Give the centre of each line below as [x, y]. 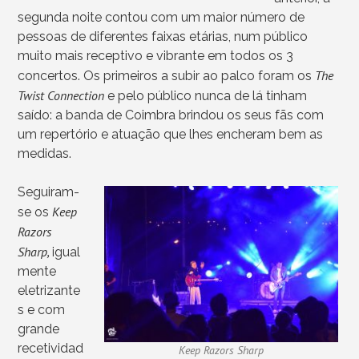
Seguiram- [49, 192]
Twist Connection [63, 95]
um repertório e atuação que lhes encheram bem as [171, 134]
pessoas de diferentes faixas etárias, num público [163, 36]
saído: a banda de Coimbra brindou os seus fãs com [171, 115]
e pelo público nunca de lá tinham [208, 95]
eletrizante [49, 290]
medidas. [45, 153]
